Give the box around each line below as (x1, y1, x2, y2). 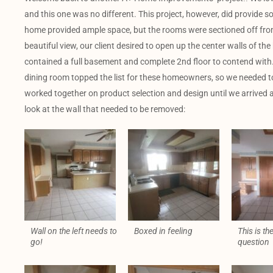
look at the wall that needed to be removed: (24, 104, 185, 114)
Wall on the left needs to (30, 225, 117, 236)
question (237, 236, 269, 247)
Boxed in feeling (133, 225, 193, 236)
